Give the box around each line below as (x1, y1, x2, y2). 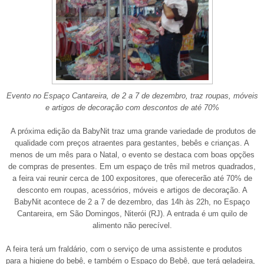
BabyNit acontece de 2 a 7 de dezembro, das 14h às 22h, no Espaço (14, 197, 250, 206)
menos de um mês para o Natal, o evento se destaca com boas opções (9, 150, 255, 159)
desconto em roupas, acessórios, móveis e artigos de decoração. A (16, 185, 247, 194)
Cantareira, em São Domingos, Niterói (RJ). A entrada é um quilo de (16, 209, 247, 218)
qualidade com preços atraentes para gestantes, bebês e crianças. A (15, 138, 249, 147)
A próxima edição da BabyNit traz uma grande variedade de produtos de (8, 126, 256, 136)
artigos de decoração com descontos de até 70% (51, 103, 219, 112)
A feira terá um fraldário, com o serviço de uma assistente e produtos (6, 244, 242, 253)
